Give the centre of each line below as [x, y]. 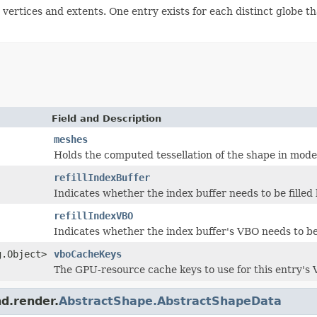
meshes [71, 139]
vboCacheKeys [88, 254]
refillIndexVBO [93, 215]
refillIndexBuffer [102, 177]
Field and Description [106, 118]
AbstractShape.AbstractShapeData [170, 301]
